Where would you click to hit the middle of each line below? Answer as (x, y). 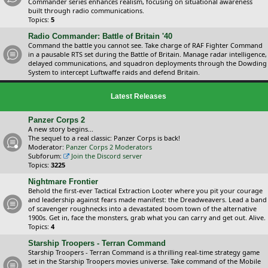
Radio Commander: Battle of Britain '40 (100, 36)
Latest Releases (138, 96)
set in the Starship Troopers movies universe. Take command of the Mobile (144, 261)
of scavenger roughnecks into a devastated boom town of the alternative (142, 208)
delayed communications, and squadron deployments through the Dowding (147, 63)
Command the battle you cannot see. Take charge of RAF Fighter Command (145, 45)
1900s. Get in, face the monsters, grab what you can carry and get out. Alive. (147, 217)
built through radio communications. (86, 10)
